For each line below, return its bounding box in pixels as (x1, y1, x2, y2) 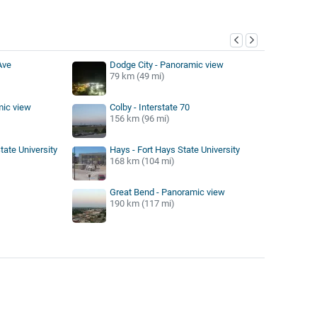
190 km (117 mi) (109, 197, 175, 209)
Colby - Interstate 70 (109, 101, 190, 113)
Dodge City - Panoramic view (109, 59, 224, 70)
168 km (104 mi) (109, 155, 175, 166)
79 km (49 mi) (109, 70, 165, 81)
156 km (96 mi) (109, 113, 170, 124)
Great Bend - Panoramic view (109, 186, 225, 197)
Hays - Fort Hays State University (109, 144, 240, 155)
